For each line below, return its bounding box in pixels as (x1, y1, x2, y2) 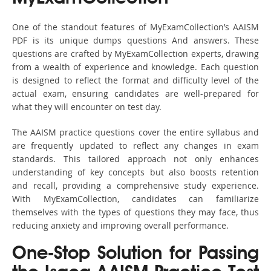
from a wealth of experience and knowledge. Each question (12, 61, 259, 73)
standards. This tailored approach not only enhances (12, 153, 259, 165)
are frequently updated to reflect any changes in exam (12, 140, 259, 152)
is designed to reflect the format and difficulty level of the (12, 74, 259, 87)
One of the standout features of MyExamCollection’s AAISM (12, 21, 259, 33)
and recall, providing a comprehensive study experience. (12, 180, 259, 192)
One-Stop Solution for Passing (12, 245, 259, 264)
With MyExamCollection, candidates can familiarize (12, 193, 259, 205)
